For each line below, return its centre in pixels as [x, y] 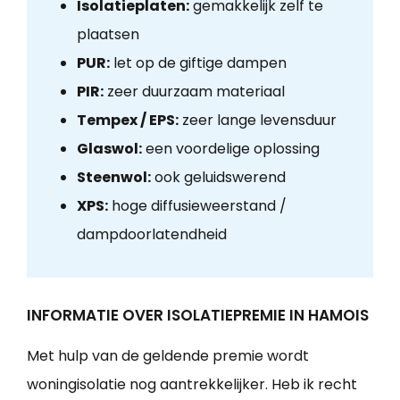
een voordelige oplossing [230, 149]
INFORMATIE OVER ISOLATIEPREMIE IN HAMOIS [198, 316]
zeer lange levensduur [257, 121]
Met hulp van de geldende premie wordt [168, 356]
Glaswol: [109, 149]
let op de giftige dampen [198, 63]
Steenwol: [113, 178]
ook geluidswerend [218, 178]
